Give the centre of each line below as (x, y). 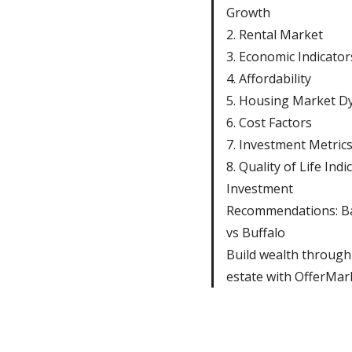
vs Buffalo (255, 232)
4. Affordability (268, 78)
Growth (248, 12)
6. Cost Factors (269, 122)
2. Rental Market (274, 34)
